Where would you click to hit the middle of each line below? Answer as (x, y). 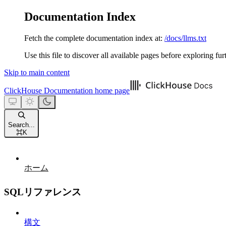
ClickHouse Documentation (48, 90)
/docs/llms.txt (185, 38)
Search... (21, 125)
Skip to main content (37, 72)
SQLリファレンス (43, 192)
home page (111, 90)
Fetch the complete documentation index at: (93, 38)
